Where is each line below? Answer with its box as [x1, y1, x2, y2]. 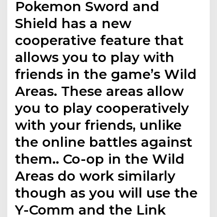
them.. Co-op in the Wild [15, 150, 185, 167]
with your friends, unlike [15, 116, 182, 133]
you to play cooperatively [15, 99, 189, 116]
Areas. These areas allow [15, 82, 184, 99]
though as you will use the [15, 184, 198, 201]
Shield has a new [15, 15, 132, 31]
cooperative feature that [15, 31, 184, 48]
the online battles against [15, 133, 193, 150]
